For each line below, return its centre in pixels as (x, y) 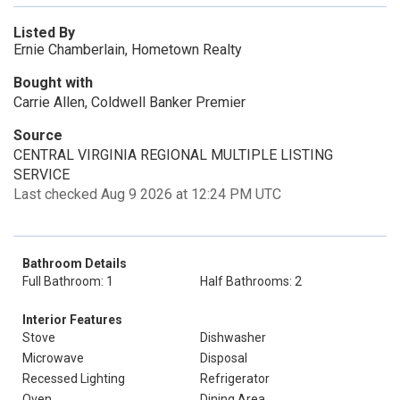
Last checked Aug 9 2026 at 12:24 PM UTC (147, 194)
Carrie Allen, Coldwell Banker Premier (129, 102)
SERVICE (42, 175)
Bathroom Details (75, 263)
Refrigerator (235, 379)
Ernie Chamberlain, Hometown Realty (128, 50)
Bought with (53, 83)
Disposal (224, 358)
